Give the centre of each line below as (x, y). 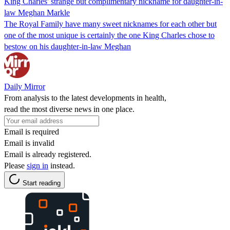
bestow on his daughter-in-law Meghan (68, 46)
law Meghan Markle (37, 12)
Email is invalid (29, 143)
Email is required (32, 131)
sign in (37, 165)
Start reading (42, 183)
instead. (62, 165)
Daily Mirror (25, 86)
